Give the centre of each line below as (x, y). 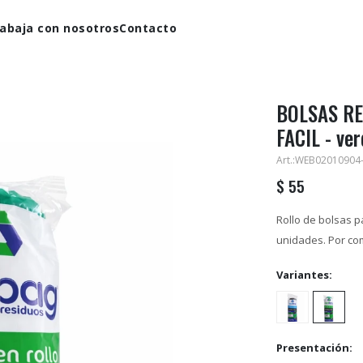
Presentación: (315, 348)
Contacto (148, 28)
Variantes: (305, 275)
